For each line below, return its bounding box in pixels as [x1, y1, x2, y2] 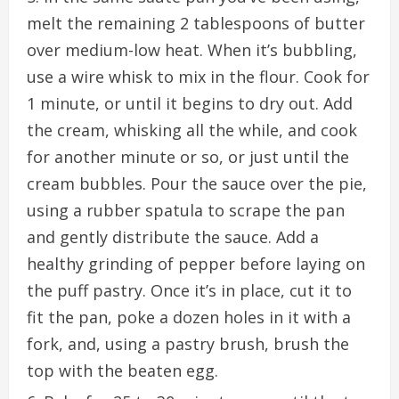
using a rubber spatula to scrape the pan [27, 199, 345, 221]
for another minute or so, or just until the [27, 145, 349, 167]
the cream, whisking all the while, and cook [27, 118, 357, 141]
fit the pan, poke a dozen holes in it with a [27, 305, 351, 328]
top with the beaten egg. [27, 359, 218, 381]
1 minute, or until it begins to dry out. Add [27, 92, 353, 114]
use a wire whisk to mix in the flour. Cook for [27, 65, 370, 87]
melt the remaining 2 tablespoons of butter [27, 12, 365, 34]
